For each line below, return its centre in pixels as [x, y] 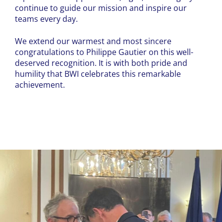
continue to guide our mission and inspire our [101, 8]
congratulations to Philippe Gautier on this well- [104, 52]
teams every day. [46, 19]
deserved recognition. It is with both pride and [101, 63]
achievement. [40, 84]
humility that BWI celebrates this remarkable [98, 74]
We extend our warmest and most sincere [93, 41]
